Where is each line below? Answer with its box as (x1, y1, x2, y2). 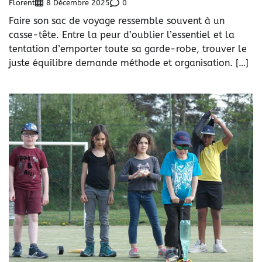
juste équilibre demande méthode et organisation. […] (9, 57, 249, 69)
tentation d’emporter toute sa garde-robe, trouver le (9, 43, 247, 55)
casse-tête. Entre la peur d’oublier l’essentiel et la (9, 29, 235, 41)
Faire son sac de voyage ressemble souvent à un (9, 15, 225, 27)
